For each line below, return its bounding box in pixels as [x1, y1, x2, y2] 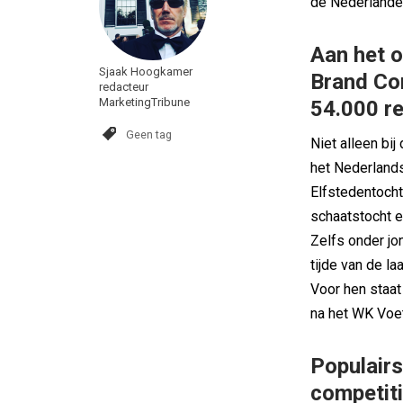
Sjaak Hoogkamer [99, 65, 193, 78]
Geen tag [126, 128, 172, 141]
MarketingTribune [99, 95, 190, 109]
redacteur [99, 80, 148, 94]
